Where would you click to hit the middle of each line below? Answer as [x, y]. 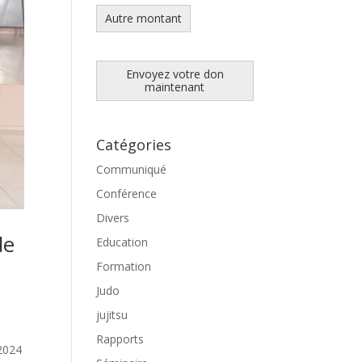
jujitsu [112, 315]
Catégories [134, 145]
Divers [113, 218]
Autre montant [144, 18]
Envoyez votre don [175, 74]
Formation [124, 266]
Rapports [120, 339]
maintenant [175, 87]
